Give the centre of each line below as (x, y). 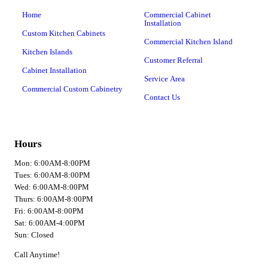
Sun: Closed (34, 235)
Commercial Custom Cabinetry (72, 89)
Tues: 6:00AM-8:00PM (52, 175)
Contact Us (162, 98)
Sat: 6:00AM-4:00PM (50, 223)
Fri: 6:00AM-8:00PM (49, 211)
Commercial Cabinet (177, 15)
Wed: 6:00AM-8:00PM (52, 187)
